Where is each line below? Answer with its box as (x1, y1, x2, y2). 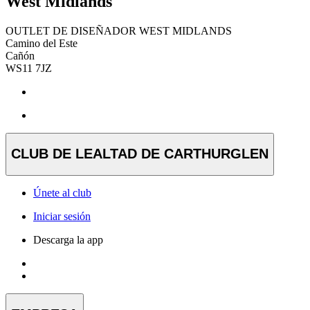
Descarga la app (33, 233, 103, 246)
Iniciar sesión (33, 210, 91, 222)
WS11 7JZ (6, 62, 52, 74)
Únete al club (33, 186, 91, 199)
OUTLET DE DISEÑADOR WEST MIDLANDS (6, 24, 232, 37)
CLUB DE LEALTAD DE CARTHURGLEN (11, 146, 268, 162)
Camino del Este (6, 37, 77, 49)
